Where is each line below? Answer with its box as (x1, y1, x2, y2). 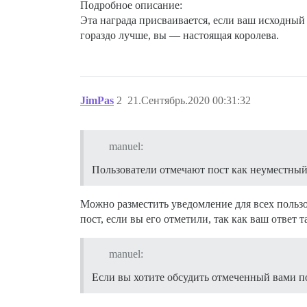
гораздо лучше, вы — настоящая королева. (80, 29, 279, 42)
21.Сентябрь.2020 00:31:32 (127, 95, 251, 107)
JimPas (80, 95, 114, 107)
